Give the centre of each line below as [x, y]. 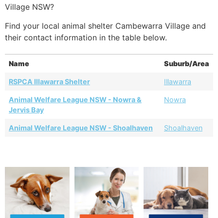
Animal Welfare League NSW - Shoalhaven [81, 127]
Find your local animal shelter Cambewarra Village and [105, 26]
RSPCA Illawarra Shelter [49, 81]
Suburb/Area [187, 63]
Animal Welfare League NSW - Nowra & [75, 99]
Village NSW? [29, 7]
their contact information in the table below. [86, 37]
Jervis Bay [26, 109]
